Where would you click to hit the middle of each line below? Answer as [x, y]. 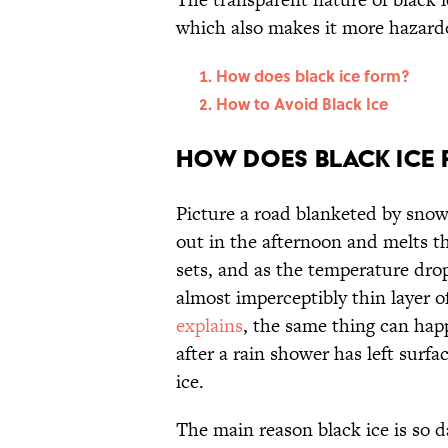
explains [209, 326]
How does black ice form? [313, 76]
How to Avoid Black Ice [302, 104]
